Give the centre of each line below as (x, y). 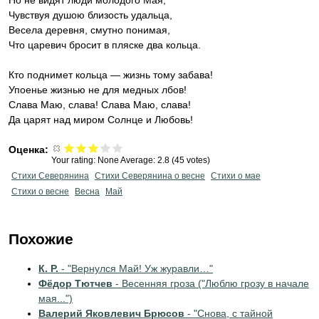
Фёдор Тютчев (75, 283)
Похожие (41, 239)
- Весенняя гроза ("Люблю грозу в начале (211, 283)
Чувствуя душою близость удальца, (90, 15)
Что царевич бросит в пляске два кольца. (105, 45)
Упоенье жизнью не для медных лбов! (98, 90)
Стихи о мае (236, 176)
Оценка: (30, 150)
